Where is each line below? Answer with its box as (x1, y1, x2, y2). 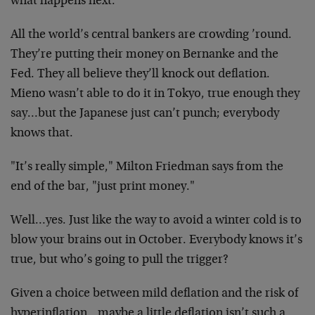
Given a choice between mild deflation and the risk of (11, 288, 298, 300)
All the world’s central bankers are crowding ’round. (11, 29, 292, 41)
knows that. (11, 127, 73, 140)
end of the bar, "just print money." (11, 181, 195, 193)
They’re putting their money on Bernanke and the (11, 49, 278, 61)
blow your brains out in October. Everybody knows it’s (11, 234, 302, 247)
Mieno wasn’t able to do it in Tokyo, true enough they (11, 88, 300, 101)
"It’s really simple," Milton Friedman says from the (11, 161, 283, 174)
